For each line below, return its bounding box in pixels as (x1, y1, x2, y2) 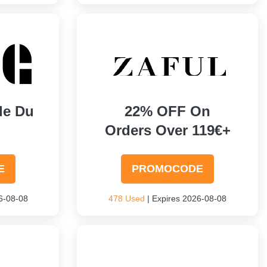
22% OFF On (125, 103, 211, 119)
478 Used (108, 194, 145, 203)
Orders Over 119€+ (104, 122, 231, 138)
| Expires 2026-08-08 (145, 194, 227, 203)
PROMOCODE (132, 163, 204, 175)
